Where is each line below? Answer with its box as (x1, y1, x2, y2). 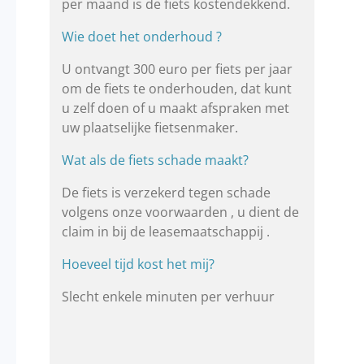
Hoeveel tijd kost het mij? (61, 255, 214, 274)
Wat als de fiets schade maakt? (61, 151, 249, 170)
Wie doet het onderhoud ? (61, 28, 222, 46)
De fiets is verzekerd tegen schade (61, 184, 271, 202)
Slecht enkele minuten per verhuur (61, 288, 275, 306)
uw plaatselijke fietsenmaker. (61, 119, 238, 137)
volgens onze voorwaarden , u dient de (61, 203, 299, 222)
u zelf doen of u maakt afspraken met (61, 99, 289, 118)
